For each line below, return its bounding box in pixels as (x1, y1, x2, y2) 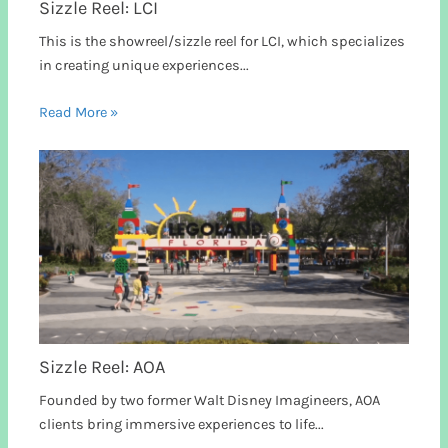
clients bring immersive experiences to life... (39, 416, 325, 434)
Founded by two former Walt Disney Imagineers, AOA (39, 392, 381, 410)
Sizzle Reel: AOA (39, 356, 166, 379)
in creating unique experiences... (39, 56, 250, 74)
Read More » (39, 104, 119, 122)
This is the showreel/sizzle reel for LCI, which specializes (39, 32, 406, 50)
